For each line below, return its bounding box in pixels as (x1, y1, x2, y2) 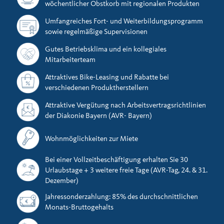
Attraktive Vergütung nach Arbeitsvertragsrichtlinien (45, 100, 206, 110)
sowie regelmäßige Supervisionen (45, 26, 147, 36)
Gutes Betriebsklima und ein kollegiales (45, 44, 166, 54)
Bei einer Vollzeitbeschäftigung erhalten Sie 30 (45, 154, 188, 164)
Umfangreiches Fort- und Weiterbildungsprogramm (45, 16, 203, 26)
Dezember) (45, 175, 78, 185)
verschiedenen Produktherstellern (45, 82, 148, 92)
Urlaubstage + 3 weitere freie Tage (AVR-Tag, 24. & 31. (45, 165, 207, 175)
